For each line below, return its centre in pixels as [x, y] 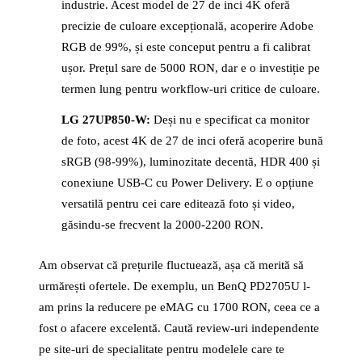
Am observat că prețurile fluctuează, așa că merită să [171, 265]
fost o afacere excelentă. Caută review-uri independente [179, 328]
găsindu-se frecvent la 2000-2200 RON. [162, 225]
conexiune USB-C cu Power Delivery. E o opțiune [187, 183]
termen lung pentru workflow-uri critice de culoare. [191, 89]
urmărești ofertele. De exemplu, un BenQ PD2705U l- [175, 286]
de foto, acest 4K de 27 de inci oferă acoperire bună [192, 141]
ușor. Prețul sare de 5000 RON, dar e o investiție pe [191, 68]
